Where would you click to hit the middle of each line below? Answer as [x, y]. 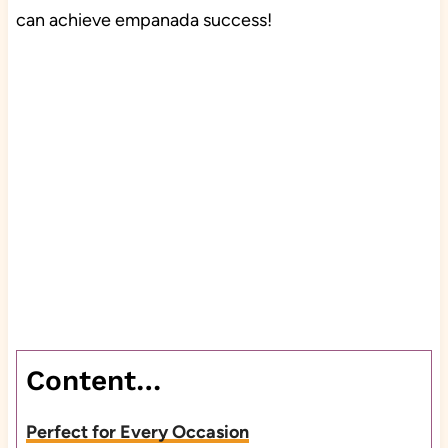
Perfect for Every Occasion [137, 432]
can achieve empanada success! [147, 20]
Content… [93, 381]
